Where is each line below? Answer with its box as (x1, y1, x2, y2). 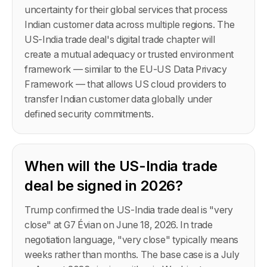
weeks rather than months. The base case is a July (24, 249, 240, 260)
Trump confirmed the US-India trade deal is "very (24, 204, 233, 216)
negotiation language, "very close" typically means (24, 234, 239, 246)
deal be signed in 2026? (24, 176, 183, 194)
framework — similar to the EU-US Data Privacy (24, 63, 227, 75)
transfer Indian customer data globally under (24, 93, 213, 105)
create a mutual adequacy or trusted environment (24, 48, 234, 60)
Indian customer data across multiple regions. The (24, 18, 235, 30)
